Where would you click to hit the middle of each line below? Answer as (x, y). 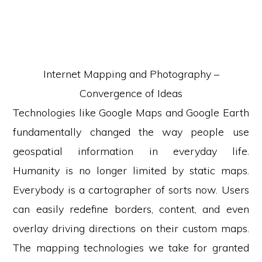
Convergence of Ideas (131, 93)
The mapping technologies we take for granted (131, 248)
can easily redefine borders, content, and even (131, 209)
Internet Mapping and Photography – (131, 74)
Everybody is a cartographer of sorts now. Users (131, 190)
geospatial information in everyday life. (131, 151)
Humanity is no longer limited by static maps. (131, 170)
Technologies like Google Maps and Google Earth (131, 113)
